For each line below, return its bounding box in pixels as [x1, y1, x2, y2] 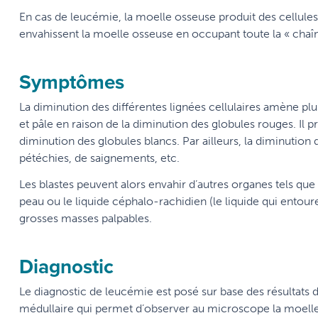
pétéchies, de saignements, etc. [19, 151, 180, 165]
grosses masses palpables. [19, 212, 155, 226]
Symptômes [19, 67, 124, 97]
